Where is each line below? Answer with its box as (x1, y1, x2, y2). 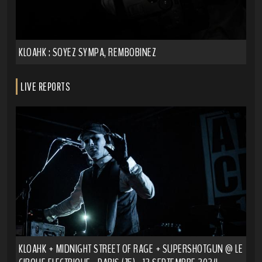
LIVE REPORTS (20, 80, 70, 94)
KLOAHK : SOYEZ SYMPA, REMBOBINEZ (19, 44, 156, 61)
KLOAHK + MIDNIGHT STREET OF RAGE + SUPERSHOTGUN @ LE (19, 240, 243, 257)
